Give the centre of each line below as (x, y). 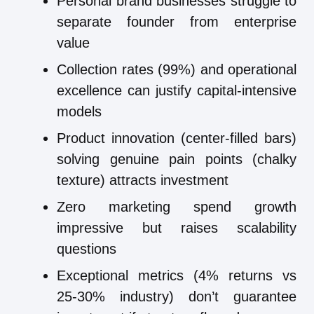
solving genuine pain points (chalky (177, 159)
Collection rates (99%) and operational (177, 69)
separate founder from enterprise (177, 21)
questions (87, 248)
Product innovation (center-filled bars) (177, 138)
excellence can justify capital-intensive (177, 90)
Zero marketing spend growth (177, 206)
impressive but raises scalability (177, 227)
